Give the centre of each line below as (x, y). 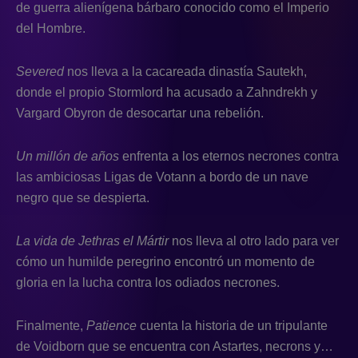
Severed (42, 71)
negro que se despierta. (83, 197)
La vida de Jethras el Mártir (94, 241)
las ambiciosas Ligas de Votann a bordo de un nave (162, 177)
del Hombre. (51, 28)
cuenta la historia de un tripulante (234, 325)
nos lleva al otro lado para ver (255, 241)
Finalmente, (51, 325)
